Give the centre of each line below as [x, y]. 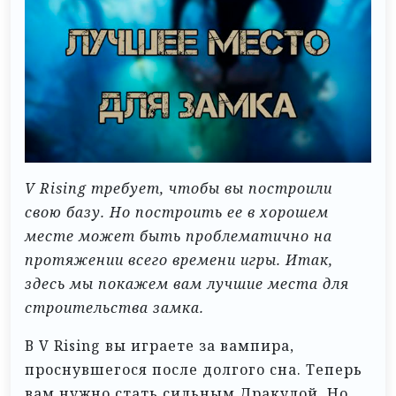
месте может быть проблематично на [179, 236]
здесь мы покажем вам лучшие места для [187, 283]
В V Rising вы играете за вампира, [160, 345]
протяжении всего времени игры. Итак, [179, 259]
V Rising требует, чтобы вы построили [179, 188]
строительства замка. [114, 307]
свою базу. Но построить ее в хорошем [177, 212]
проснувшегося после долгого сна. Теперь [194, 369]
